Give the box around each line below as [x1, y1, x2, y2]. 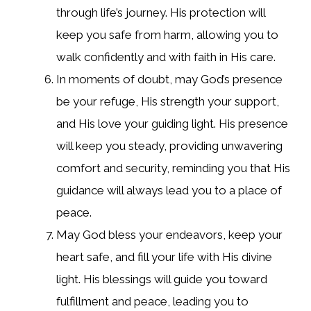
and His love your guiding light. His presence [56, 117, 288, 131]
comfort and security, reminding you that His [56, 161, 290, 176]
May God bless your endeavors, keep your [56, 228, 283, 242]
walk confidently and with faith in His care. [56, 50, 276, 65]
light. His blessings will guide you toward [56, 272, 267, 287]
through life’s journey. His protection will [56, 6, 265, 20]
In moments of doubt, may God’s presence [56, 72, 283, 87]
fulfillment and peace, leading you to [56, 294, 249, 309]
